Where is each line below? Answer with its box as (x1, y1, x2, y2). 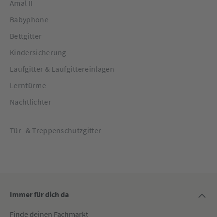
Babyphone (10, 15, 48, 24)
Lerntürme (10, 80, 46, 90)
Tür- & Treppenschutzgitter (10, 125, 102, 135)
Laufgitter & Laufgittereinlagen (10, 64, 114, 74)
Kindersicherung (10, 47, 66, 57)
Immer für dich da (10, 189, 69, 199)
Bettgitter (10, 31, 42, 41)
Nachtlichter (10, 97, 51, 107)
